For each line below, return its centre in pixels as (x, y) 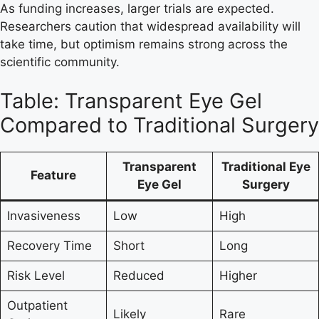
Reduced (138, 276)
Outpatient (37, 305)
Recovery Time (49, 246)
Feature (53, 175)
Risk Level (36, 276)
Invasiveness (43, 216)
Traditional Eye (266, 167)
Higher (238, 276)
